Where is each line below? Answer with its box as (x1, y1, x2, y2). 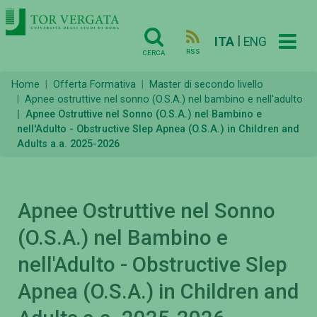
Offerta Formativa (53, 79, 136, 91)
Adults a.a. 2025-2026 (17, 138, 120, 151)
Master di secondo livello (149, 79, 263, 91)
